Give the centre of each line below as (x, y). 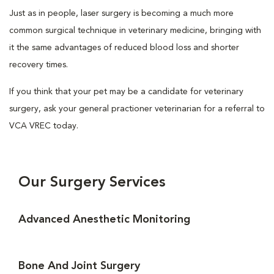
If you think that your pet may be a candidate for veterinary (126, 92)
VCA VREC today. (44, 126)
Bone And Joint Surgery (79, 266)
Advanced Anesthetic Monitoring (104, 220)
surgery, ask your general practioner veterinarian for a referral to (137, 109)
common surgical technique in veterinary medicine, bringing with (135, 31)
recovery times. (39, 65)
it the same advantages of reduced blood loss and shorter (124, 48)
